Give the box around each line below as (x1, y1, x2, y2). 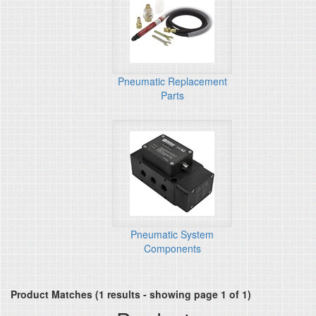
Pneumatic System (130, 227, 214, 241)
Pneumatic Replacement (117, 74, 227, 88)
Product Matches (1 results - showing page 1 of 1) (11, 287, 251, 301)
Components (143, 241, 201, 255)
